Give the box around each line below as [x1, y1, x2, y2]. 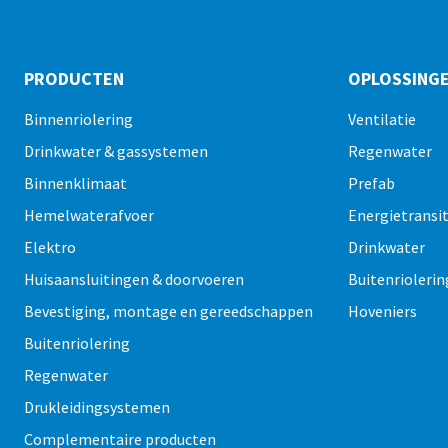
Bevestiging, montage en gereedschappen [24, 301, 314, 321]
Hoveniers [348, 301, 418, 321]
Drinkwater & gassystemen [24, 141, 209, 161]
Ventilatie [348, 109, 417, 129]
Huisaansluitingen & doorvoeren [24, 269, 245, 289]
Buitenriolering [24, 333, 131, 353]
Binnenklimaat [24, 173, 128, 193]
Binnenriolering [24, 109, 134, 129]
